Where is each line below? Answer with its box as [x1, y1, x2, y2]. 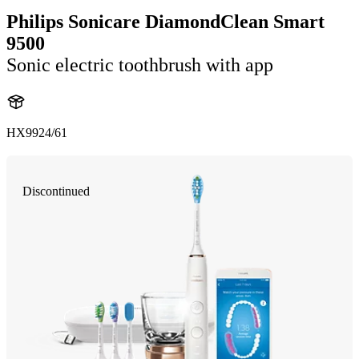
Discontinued [22, 184, 90, 198]
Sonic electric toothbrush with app [6, 54, 273, 75]
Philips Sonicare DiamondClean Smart [6, 10, 325, 32]
